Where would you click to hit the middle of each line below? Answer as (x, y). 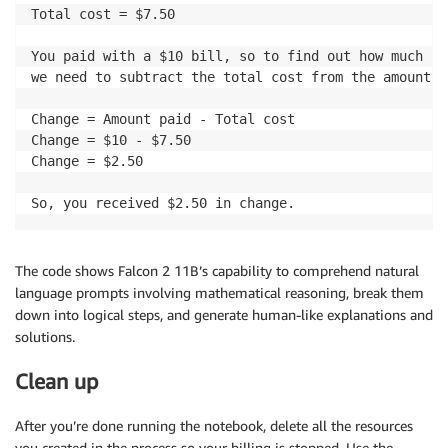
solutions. (45, 336)
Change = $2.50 (87, 160)
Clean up (56, 381)
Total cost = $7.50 (103, 13)
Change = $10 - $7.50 (111, 139)
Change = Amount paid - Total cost (163, 118)
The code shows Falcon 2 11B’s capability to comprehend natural (217, 270)
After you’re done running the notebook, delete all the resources (214, 426)
